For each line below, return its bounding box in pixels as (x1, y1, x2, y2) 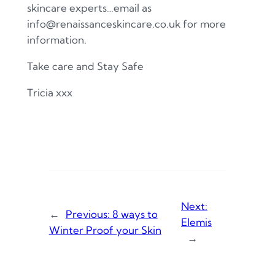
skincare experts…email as (26, 1, 152, 15)
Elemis (180, 215, 212, 229)
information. (26, 33, 87, 47)
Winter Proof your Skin (48, 223, 161, 237)
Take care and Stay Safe (26, 60, 144, 73)
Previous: (65, 207, 112, 221)
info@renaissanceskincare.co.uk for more (26, 17, 226, 31)
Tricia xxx (26, 85, 72, 99)
